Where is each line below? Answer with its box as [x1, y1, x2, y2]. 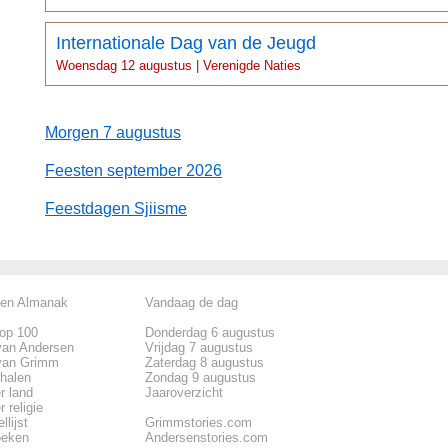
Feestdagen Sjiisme [45, 199, 187, 217]
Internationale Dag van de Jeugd [56, 32, 316, 53]
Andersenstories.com [145, 429, 268, 445]
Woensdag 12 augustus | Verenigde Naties [56, 57, 301, 73]
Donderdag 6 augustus [145, 324, 275, 340]
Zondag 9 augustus [145, 369, 256, 385]
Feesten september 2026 [45, 161, 222, 179]
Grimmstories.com [145, 414, 252, 430]
